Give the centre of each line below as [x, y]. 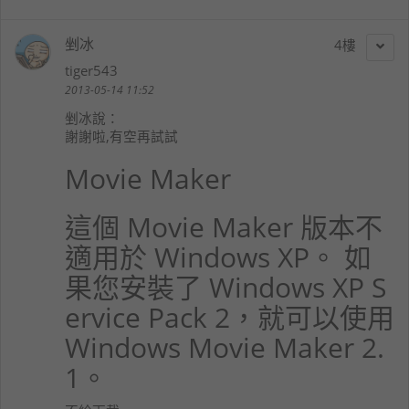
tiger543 [91, 70]
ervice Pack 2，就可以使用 [230, 317]
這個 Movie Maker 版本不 [224, 226]
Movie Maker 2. [283, 347]
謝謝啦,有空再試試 [121, 136]
